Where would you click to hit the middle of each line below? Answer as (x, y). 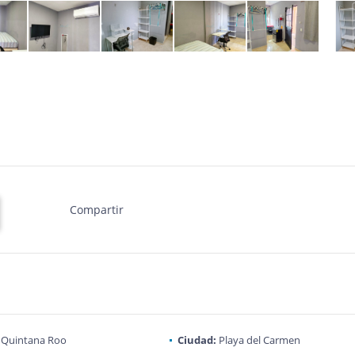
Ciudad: (197, 340)
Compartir (96, 210)
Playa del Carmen (258, 340)
